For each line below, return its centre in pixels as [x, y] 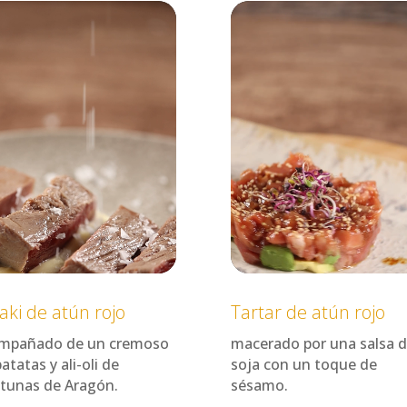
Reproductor [267, 11]
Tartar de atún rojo [308, 313]
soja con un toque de [303, 365]
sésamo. [259, 386]
